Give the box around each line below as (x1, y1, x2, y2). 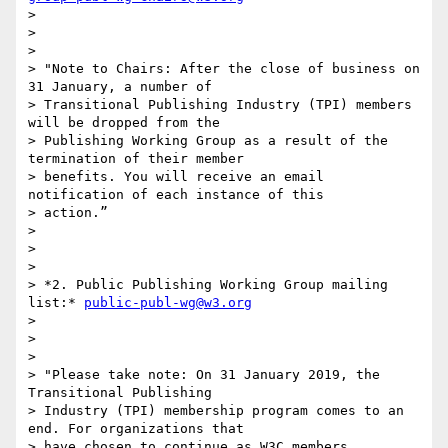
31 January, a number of (28, 79, 212, 95)
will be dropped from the (28, 115, 220, 131)
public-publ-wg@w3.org (84, 295, 252, 311)
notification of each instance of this (28, 187, 324, 203)
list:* (28, 295, 84, 311)
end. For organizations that (28, 421, 244, 437)
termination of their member (28, 151, 244, 167)
